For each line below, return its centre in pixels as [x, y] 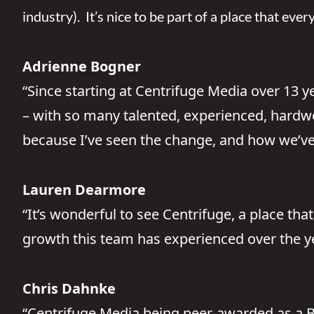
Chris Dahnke [69, 288]
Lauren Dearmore [84, 190]
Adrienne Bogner [82, 66]
